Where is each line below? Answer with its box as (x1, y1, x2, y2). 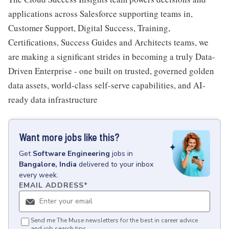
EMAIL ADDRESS (19, 180, 84, 190)
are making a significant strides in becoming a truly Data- (8, 51, 215, 62)
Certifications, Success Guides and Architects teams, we (8, 36, 209, 48)
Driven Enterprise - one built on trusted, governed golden (8, 65, 214, 77)
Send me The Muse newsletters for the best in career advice (31, 216, 198, 224)
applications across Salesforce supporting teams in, (8, 8, 193, 19)
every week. (19, 170, 58, 180)
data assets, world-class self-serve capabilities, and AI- (8, 79, 205, 91)
